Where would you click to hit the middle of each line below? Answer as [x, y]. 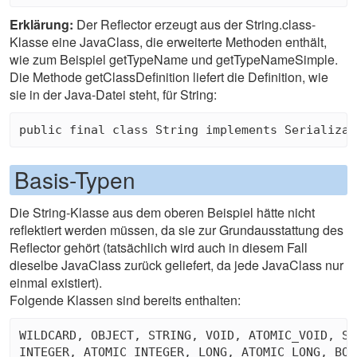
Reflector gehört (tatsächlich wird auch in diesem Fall [159, 248]
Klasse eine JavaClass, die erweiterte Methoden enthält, [168, 42]
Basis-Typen [75, 180]
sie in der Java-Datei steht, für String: [113, 95]
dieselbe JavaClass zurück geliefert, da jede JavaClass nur [177, 265]
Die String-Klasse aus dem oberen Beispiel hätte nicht [162, 213]
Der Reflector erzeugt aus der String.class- [194, 25]
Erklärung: [41, 25]
